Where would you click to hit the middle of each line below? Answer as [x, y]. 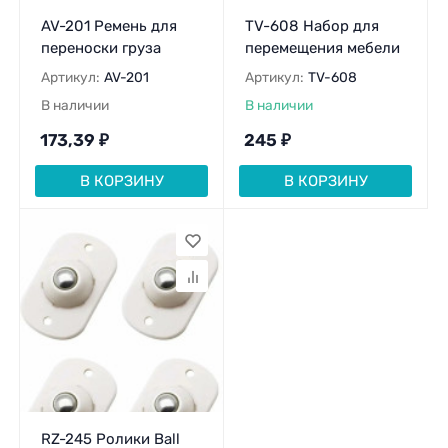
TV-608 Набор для [311, 26]
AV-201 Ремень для [108, 26]
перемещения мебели [322, 48]
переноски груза [100, 48]
